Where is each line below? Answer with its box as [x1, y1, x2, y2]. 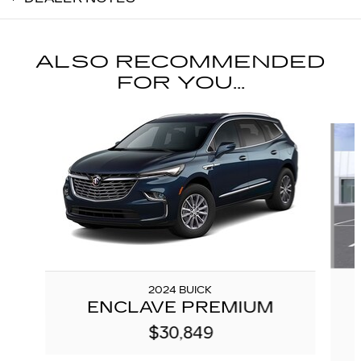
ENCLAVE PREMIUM [87, 296, 274, 317]
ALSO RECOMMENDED [35, 51, 326, 73]
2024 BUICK [148, 284, 213, 296]
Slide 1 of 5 [6, 108, 60, 122]
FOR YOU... [116, 72, 245, 93]
